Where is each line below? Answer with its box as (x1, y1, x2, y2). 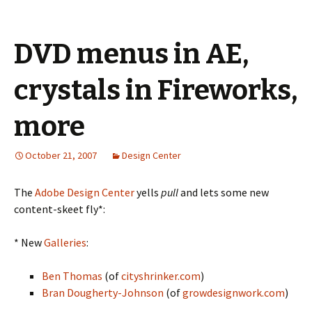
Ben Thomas (42, 269, 102, 283)
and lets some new (178, 185, 269, 199)
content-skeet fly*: (14, 202, 105, 216)
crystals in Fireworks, (14, 74, 297, 107)
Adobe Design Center (35, 185, 134, 199)
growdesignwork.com (182, 286, 285, 299)
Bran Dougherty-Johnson (42, 286, 164, 299)
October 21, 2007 (25, 149, 97, 162)
